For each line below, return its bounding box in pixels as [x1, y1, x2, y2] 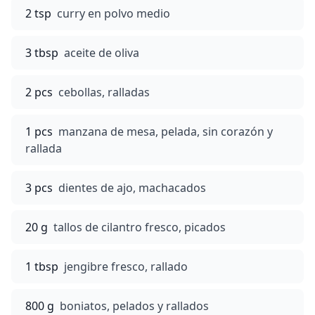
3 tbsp [25, 45, 58, 60]
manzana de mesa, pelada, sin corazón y [58, 124, 273, 139]
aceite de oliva [64, 45, 139, 60]
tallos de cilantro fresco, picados [53, 219, 226, 235]
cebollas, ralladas [58, 84, 150, 100]
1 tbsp [25, 259, 58, 274]
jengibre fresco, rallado [64, 259, 188, 274]
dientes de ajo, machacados [58, 180, 206, 195]
